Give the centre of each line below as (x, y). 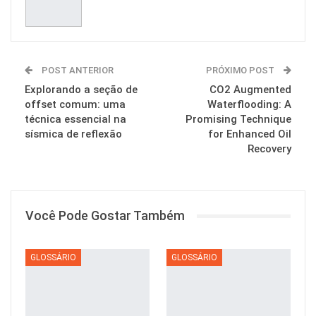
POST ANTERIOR (77, 71)
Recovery (269, 149)
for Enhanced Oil (250, 134)
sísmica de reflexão (73, 134)
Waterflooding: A (249, 105)
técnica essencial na (75, 120)
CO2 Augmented (250, 90)
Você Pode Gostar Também (105, 216)
